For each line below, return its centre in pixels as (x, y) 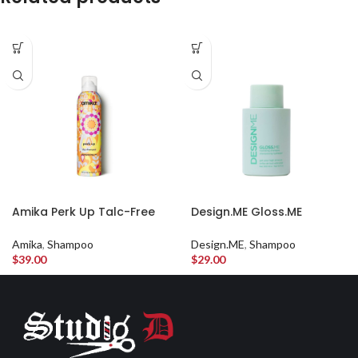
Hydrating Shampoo (250, 227)
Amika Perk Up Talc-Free (84, 212)
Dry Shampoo (52, 227)
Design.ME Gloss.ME (247, 212)
